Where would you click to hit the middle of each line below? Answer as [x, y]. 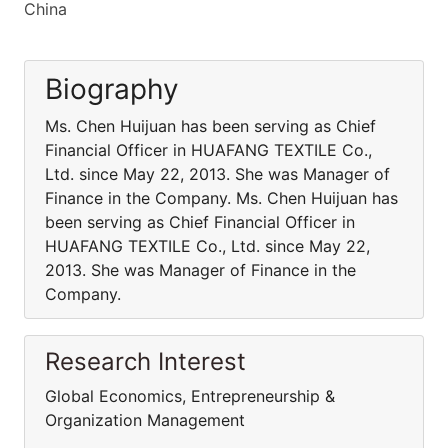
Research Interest [145, 361]
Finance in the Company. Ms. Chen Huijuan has [221, 198]
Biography [112, 89]
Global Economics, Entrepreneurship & [190, 396]
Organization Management [145, 420]
